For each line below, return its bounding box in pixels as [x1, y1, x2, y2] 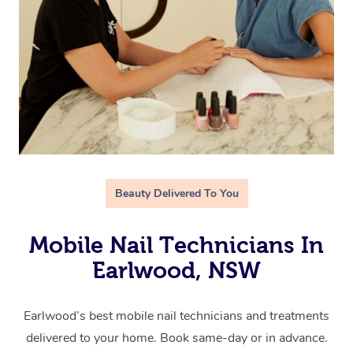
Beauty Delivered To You [114, 186, 239, 201]
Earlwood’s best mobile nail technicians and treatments [24, 307, 329, 325]
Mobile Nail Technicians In [29, 232, 324, 258]
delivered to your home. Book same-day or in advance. [25, 329, 328, 347]
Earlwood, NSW [92, 258, 261, 283]
